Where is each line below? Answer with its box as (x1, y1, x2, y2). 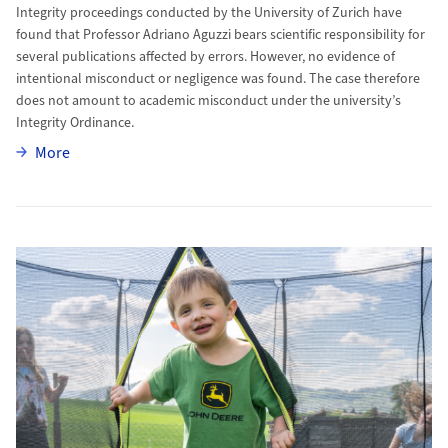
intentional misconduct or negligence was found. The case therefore (15, 69, 420, 90)
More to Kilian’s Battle (14, 207, 160, 230)
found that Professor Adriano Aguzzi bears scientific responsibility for (15, 25, 425, 46)
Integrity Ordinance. (15, 113, 134, 134)
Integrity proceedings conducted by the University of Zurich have (15, 3, 402, 24)
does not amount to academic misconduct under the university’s (15, 91, 401, 112)
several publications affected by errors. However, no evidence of (15, 47, 395, 68)
